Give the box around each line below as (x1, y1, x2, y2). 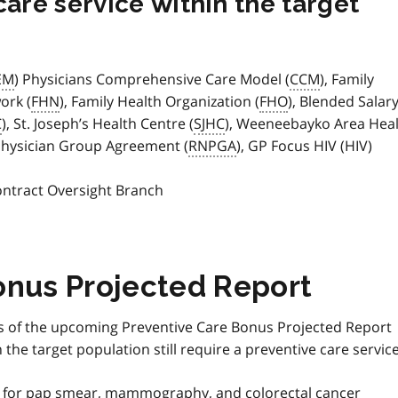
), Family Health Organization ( (60, 92, 259, 112)
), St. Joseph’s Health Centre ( (2, 114, 194, 134)
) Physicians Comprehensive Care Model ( (14, 69, 290, 90)
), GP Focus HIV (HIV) (236, 136, 372, 156)
